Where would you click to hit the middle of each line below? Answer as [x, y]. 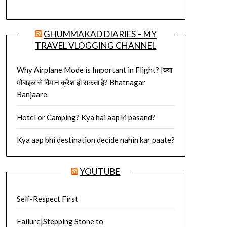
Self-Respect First [47, 199]
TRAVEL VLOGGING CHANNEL [96, 46]
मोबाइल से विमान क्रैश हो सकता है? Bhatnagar [81, 82]
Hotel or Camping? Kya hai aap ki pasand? [86, 117]
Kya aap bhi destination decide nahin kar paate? [96, 140]
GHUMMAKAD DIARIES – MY [100, 34]
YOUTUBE [100, 172]
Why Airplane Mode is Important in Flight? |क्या [94, 70]
